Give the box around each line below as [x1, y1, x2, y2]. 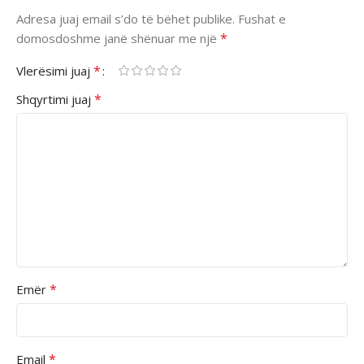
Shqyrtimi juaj [16, 90, 94, 107]
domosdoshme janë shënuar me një [16, 29, 220, 46]
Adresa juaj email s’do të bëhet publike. [16, 10, 235, 27]
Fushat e [238, 10, 286, 27]
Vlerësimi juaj [16, 62, 93, 79]
